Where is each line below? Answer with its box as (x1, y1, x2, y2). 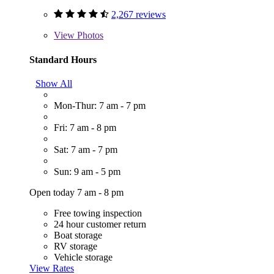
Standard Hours (29, 54, 97, 65)
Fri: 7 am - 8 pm (54, 122, 116, 133)
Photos (75, 30, 103, 41)
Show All (35, 78, 72, 89)
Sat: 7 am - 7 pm (54, 144, 117, 155)
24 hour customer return (54, 218, 146, 229)
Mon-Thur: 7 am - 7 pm (54, 100, 146, 111)
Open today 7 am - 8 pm (29, 187, 124, 198)
